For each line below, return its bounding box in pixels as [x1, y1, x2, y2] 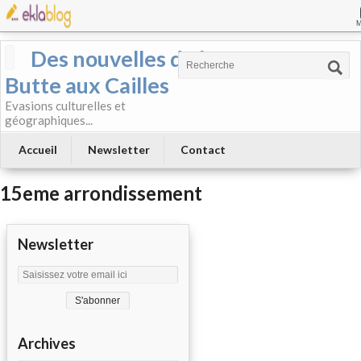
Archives [18, 334, 76, 353]
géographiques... [5, 113, 93, 127]
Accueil [19, 143, 57, 156]
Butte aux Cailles [5, 72, 169, 98]
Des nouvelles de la [31, 45, 216, 72]
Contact [180, 143, 226, 156]
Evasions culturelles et [5, 98, 126, 113]
